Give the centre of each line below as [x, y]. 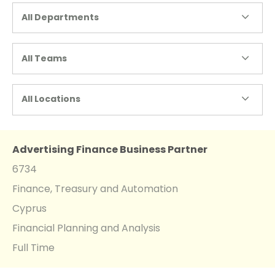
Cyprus [29, 208]
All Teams [44, 58]
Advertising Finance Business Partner [110, 149]
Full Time [33, 247]
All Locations [51, 99]
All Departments [60, 17]
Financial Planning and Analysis [86, 228]
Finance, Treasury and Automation [95, 188]
